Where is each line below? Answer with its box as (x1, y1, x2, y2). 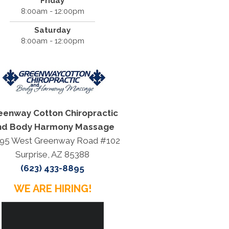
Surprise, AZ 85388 (15, 149, 90, 160)
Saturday (34, 26, 71, 35)
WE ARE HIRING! (13, 182, 91, 195)
